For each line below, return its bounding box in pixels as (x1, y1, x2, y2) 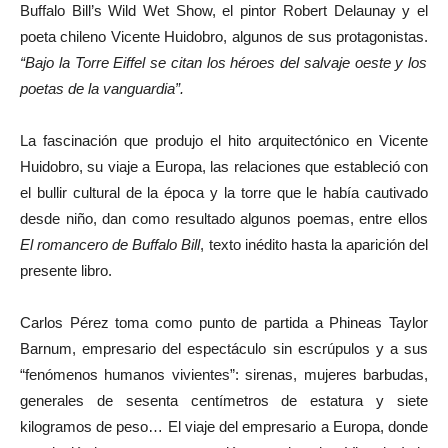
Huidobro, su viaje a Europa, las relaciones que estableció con (20, 158, 428, 175)
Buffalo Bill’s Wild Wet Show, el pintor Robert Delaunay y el (20, 2, 428, 19)
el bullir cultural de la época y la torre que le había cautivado (20, 184, 428, 201)
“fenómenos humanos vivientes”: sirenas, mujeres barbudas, (20, 366, 428, 383)
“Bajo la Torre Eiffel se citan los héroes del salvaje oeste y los (20, 54, 428, 71)
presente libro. (20, 262, 112, 279)
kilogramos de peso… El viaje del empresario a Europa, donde (20, 418, 428, 435)
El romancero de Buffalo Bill (20, 236, 201, 253)
